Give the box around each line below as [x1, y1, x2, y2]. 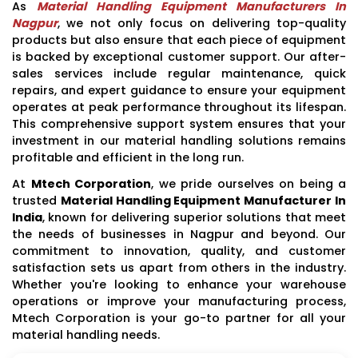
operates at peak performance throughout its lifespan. [12, 98, 346, 115]
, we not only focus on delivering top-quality [58, 14, 346, 31]
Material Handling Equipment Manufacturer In [60, 192, 347, 209]
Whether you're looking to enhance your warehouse [12, 276, 346, 292]
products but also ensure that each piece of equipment [12, 31, 346, 48]
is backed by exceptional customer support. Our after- [12, 48, 346, 65]
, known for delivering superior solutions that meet [42, 209, 346, 225]
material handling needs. [12, 326, 160, 343]
